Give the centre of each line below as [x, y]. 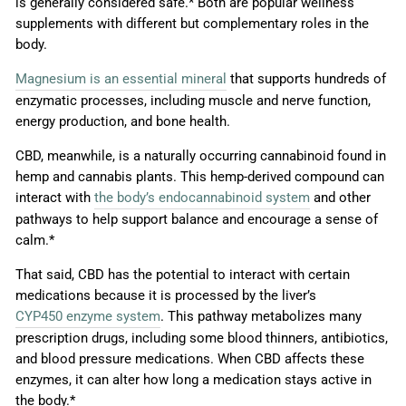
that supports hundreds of [306, 79]
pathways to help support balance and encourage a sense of [197, 220]
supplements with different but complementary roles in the [192, 24]
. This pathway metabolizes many [261, 317]
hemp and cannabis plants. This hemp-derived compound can [200, 177]
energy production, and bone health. [125, 122]
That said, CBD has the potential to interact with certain [183, 275]
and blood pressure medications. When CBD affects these [190, 359]
